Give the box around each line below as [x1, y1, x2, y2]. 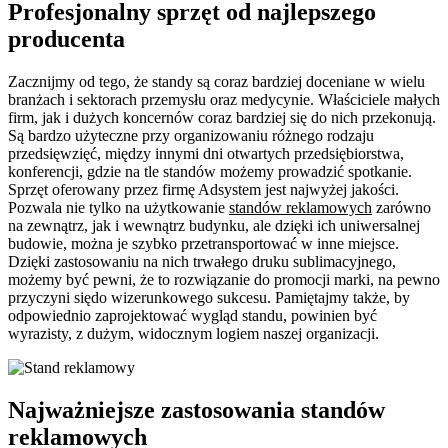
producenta [8, 26, 125, 53]
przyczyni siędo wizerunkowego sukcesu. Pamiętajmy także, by [8, 289, 410, 307]
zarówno [372, 199, 431, 217]
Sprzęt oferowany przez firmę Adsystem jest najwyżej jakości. [8, 181, 399, 199]
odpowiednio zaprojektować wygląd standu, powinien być [8, 307, 377, 325]
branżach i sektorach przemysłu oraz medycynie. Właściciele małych [8, 91, 440, 109]
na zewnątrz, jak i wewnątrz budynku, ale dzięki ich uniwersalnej [8, 217, 420, 235]
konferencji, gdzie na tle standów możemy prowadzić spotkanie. [8, 163, 412, 181]
